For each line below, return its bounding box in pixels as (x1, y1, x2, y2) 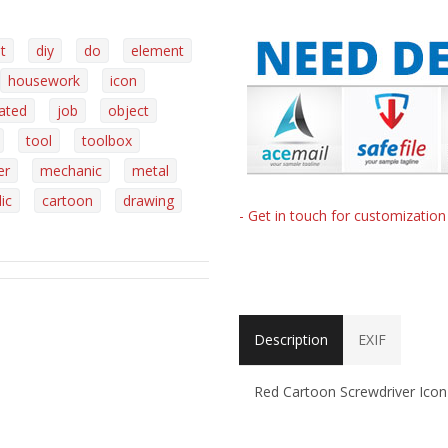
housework (8, 71, 80, 90)
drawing (123, 191, 174, 210)
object (108, 101, 149, 120)
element (131, 41, 184, 60)
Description (254, 330, 328, 349)
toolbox (82, 131, 132, 150)
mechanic (40, 161, 102, 180)
